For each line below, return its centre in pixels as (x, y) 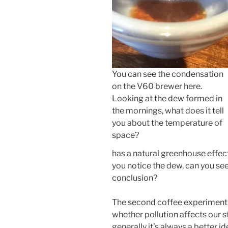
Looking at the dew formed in (167, 98)
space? (125, 135)
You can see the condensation (168, 74)
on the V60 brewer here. (157, 86)
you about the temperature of (167, 123)
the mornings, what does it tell (168, 110)
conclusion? (135, 178)
